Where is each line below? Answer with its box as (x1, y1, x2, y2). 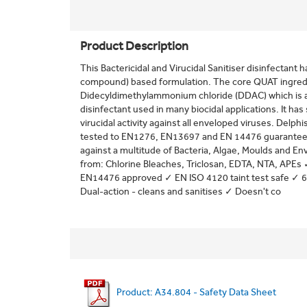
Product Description (80, 38, 188, 53)
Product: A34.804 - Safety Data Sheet (114, 286, 276, 299)
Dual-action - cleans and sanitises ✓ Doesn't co (80, 186, 281, 197)
